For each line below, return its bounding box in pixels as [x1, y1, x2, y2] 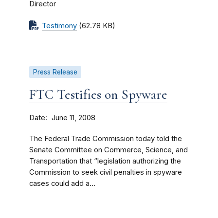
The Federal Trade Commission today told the [29, 134, 182, 143]
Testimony [42, 21, 77, 30]
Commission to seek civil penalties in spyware [29, 168, 182, 177]
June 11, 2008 [52, 113, 95, 122]
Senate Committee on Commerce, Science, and [29, 145, 188, 154]
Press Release [33, 68, 77, 76]
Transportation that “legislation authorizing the [29, 157, 181, 165]
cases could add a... [29, 179, 95, 188]
